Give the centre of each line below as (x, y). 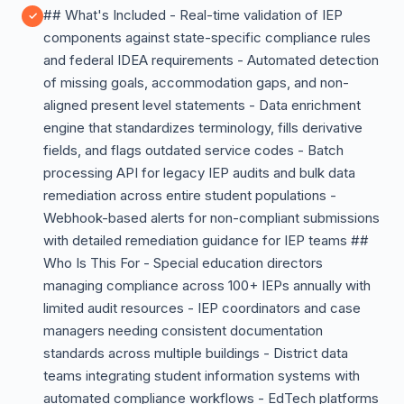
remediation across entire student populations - (190, 195)
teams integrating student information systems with (202, 376)
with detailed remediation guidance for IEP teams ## (206, 240)
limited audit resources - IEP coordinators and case (202, 308)
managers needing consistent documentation (183, 331)
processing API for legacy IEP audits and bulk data (199, 173)
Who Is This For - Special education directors (183, 263)
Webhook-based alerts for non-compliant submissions (211, 218)
